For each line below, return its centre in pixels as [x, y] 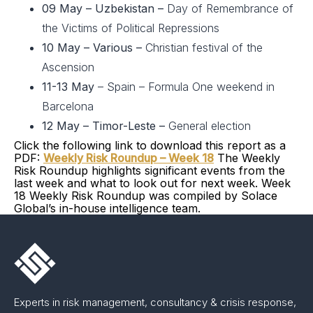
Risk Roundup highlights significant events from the [150, 170]
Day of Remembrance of [230, 8]
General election [210, 126]
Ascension [68, 67]
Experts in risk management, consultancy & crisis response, [155, 302]
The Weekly [247, 158]
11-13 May [68, 87]
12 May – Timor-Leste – [105, 126]
